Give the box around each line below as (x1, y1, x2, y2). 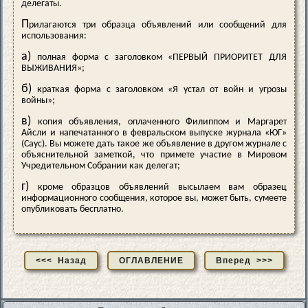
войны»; (21, 96, 56, 107)
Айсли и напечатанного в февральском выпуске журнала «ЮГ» (21, 128, 287, 139)
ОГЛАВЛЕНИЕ (118, 255, 184, 265)
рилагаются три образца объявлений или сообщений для (29, 20, 287, 31)
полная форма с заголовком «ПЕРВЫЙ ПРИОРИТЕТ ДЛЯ (31, 52, 287, 63)
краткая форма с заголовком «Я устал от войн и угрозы (32, 85, 287, 96)
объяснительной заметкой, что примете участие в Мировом (21, 150, 287, 161)
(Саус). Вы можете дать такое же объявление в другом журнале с (21, 139, 287, 150)
